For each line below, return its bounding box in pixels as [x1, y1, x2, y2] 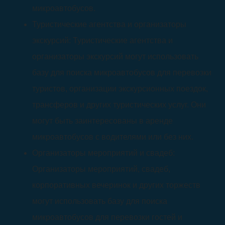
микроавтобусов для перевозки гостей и [32, 213, 182, 221]
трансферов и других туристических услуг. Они [32, 100, 206, 109]
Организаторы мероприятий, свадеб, [32, 165, 170, 173]
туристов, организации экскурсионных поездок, [32, 84, 208, 93]
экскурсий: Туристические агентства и [32, 36, 173, 45]
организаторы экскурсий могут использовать [32, 52, 198, 61]
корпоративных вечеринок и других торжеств [32, 181, 200, 189]
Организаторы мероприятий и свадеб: [32, 149, 175, 157]
